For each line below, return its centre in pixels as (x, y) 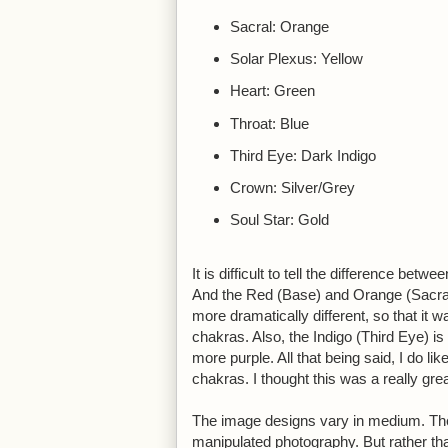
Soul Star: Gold (279, 220)
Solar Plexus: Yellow (296, 58)
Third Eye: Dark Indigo (302, 155)
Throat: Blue (269, 123)
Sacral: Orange (279, 26)
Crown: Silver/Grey (292, 187)
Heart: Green (272, 91)
